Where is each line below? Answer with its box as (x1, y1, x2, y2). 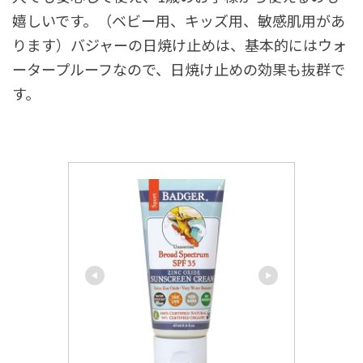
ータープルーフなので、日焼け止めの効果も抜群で (12, 58, 345, 79)
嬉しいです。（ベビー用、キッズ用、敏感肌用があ (12, 9, 345, 31)
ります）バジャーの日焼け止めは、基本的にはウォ (12, 33, 347, 55)
